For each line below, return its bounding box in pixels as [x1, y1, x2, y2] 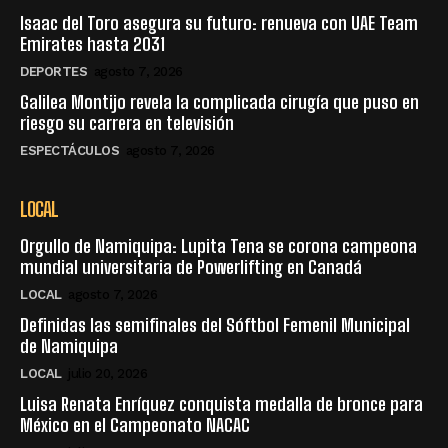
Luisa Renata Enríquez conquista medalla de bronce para [20, 392, 423, 415]
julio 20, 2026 [68, 365, 147, 381]
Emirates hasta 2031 [20, 32, 165, 55]
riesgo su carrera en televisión [20, 111, 234, 134]
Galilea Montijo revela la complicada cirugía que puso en [20, 90, 419, 113]
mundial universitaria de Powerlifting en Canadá [20, 255, 362, 278]
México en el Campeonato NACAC [20, 413, 250, 436]
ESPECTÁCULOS [20, 142, 119, 158]
